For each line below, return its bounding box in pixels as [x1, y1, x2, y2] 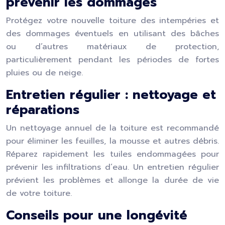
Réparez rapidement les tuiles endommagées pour [6, 148, 219, 160]
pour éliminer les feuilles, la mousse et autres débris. [6, 135, 219, 147]
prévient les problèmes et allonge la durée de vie [6, 174, 219, 186]
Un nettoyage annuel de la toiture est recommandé [6, 122, 219, 134]
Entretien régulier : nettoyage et [6, 85, 216, 104]
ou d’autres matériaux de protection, [6, 41, 219, 53]
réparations [6, 100, 79, 120]
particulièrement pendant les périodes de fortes [6, 54, 219, 66]
